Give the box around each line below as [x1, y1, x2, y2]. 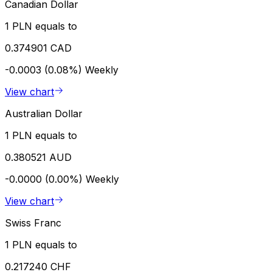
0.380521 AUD [5, 151, 72, 164]
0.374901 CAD [5, 42, 72, 55]
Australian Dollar [5, 107, 83, 120]
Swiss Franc [5, 217, 61, 229]
